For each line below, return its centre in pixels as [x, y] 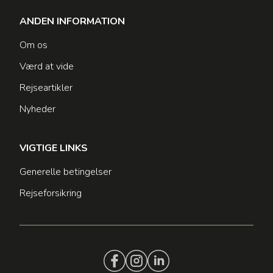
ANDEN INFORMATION [72, 22]
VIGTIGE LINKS [54, 148]
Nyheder [37, 109]
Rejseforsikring [51, 193]
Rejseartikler [46, 88]
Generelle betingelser [66, 172]
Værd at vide [47, 67]
